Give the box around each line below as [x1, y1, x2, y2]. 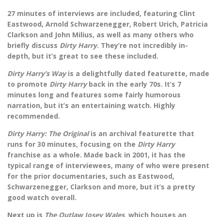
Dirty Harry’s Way [7, 69, 68, 78]
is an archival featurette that [91, 129, 194, 139]
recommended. [7, 111, 60, 121]
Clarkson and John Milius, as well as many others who [7, 30, 194, 40]
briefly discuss [7, 41, 60, 50]
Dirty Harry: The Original [7, 129, 91, 139]
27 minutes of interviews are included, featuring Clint [7, 9, 195, 18]
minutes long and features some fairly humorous [7, 90, 181, 100]
